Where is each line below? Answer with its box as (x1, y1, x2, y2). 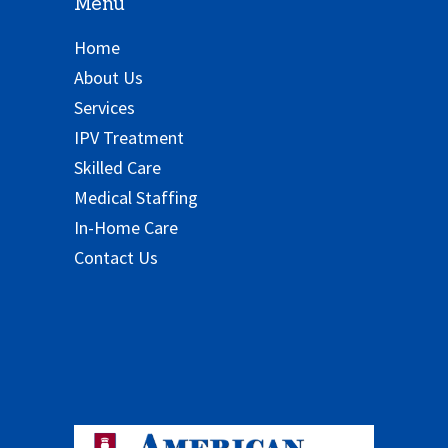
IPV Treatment (74, 125, 185, 149)
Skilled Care (74, 155, 162, 179)
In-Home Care (74, 215, 179, 239)
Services (74, 95, 136, 119)
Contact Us (74, 245, 159, 269)
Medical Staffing (74, 185, 199, 209)
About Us (74, 65, 144, 89)
